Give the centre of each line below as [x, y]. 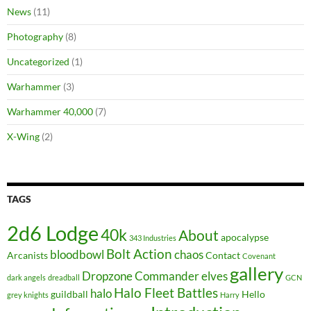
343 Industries [153, 237]
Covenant [259, 255]
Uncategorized [38, 61]
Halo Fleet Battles [166, 292]
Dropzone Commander [141, 276]
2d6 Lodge [53, 233]
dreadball [64, 277]
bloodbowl [77, 254]
